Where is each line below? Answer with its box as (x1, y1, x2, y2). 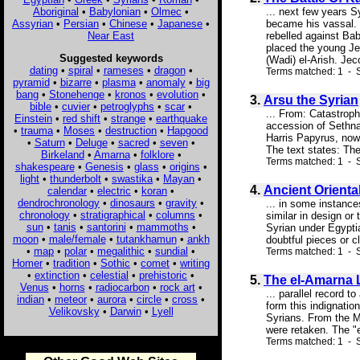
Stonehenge (49, 88, 104, 100)
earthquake (156, 112, 207, 125)
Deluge (75, 136, 108, 149)
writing (180, 256, 210, 269)
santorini (86, 220, 126, 233)
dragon (153, 63, 186, 76)
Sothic (100, 256, 130, 269)
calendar (47, 184, 87, 197)
